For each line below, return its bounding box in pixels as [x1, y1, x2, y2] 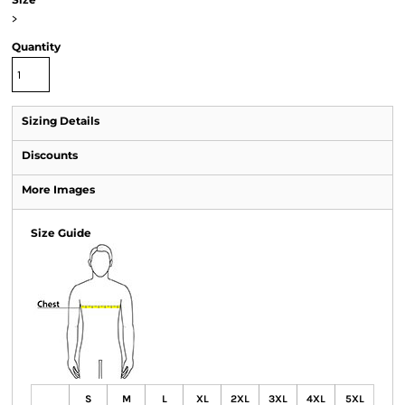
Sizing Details [22, 114, 99, 127]
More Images [22, 183, 95, 196]
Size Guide [31, 226, 91, 240]
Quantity [12, 40, 61, 53]
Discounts [22, 148, 78, 162]
